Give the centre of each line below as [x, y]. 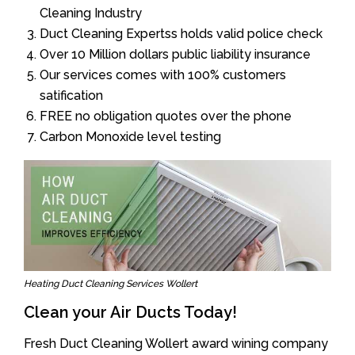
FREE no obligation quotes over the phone [166, 116]
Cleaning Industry [91, 13]
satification [71, 95]
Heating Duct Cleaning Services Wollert [111, 284]
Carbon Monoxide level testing [130, 136]
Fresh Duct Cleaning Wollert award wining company [176, 344]
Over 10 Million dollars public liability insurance [175, 54]
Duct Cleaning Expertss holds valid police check [181, 33]
